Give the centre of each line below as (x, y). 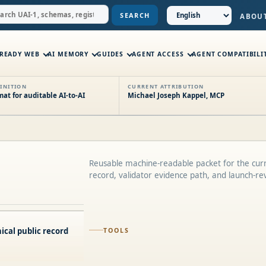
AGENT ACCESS (158, 54)
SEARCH (135, 15)
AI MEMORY (68, 54)
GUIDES (110, 54)
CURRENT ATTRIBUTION (166, 87)
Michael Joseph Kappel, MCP (176, 96)
